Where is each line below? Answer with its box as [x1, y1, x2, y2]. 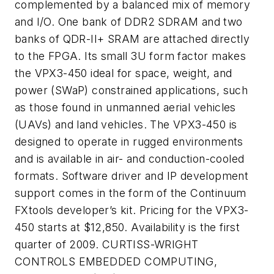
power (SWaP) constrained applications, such [15, 84, 248, 97]
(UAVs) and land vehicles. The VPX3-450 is [15, 118, 237, 131]
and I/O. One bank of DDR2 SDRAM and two [15, 15, 243, 28]
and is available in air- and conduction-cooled [15, 152, 245, 165]
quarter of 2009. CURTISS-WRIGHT [15, 238, 199, 251]
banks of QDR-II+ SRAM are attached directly [15, 32, 250, 45]
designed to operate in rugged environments [15, 135, 243, 148]
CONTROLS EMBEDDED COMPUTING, [15, 255, 218, 268]
